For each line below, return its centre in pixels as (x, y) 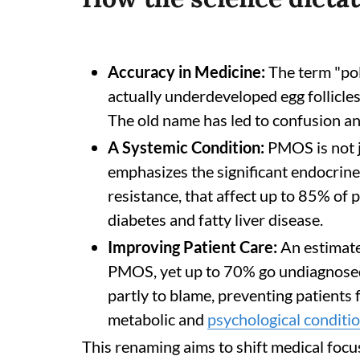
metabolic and (157, 319)
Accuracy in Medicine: (186, 71)
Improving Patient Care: (192, 246)
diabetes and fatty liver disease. (215, 219)
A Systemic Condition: (186, 147)
